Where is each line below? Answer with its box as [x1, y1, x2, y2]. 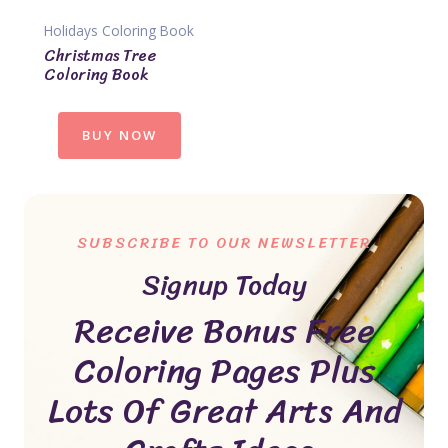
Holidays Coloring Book [44, 21, 194, 40]
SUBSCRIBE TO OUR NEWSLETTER [77, 229, 371, 256]
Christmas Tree [44, 40, 156, 70]
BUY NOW [81, 125, 157, 144]
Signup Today [141, 259, 307, 309]
